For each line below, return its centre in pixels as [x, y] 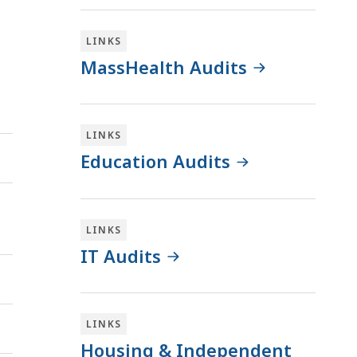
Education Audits [155, 161]
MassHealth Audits [164, 67]
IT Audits [121, 255]
